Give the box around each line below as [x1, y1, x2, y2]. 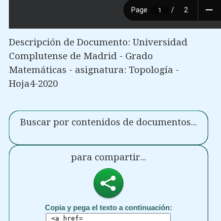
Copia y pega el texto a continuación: [44, 203, 172, 212]
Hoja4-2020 [8, 78, 58, 89]
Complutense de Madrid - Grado [8, 50, 153, 61]
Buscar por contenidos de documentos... [20, 117, 197, 128]
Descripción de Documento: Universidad [8, 37, 187, 47]
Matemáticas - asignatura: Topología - [8, 64, 179, 75]
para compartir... [71, 151, 146, 162]
